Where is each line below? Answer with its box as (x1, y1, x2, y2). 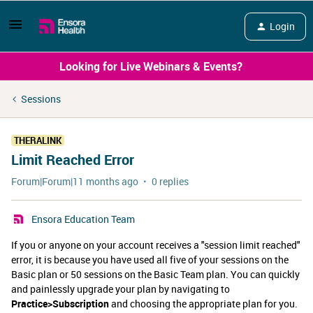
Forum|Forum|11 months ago (11, 175, 138, 188)
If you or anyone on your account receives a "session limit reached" (11, 238, 300, 252)
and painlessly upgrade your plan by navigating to (11, 282, 230, 296)
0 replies (152, 175, 189, 188)
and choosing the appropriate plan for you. (109, 297, 298, 310)
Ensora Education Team (31, 212, 135, 226)
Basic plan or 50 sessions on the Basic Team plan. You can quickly (11, 268, 300, 281)
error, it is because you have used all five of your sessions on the (11, 253, 289, 266)
